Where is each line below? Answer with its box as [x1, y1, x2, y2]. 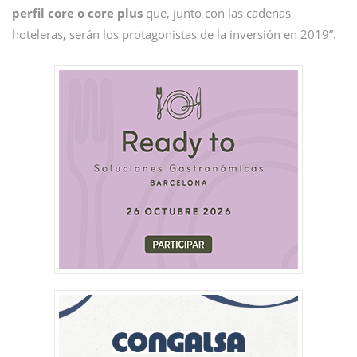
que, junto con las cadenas [143, 4, 291, 21]
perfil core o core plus [12, 4, 143, 21]
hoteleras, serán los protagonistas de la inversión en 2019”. [12, 25, 336, 42]
